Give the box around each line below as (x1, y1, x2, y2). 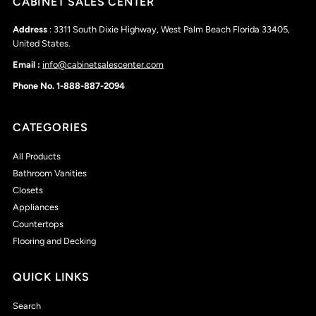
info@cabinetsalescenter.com (42, 59, 164, 71)
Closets (13, 185, 44, 196)
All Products (13, 151, 61, 162)
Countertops (13, 219, 64, 230)
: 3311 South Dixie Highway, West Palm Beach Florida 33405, (49, 24, 291, 35)
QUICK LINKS (13, 270, 90, 284)
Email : (13, 59, 43, 71)
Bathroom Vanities (13, 168, 87, 179)
